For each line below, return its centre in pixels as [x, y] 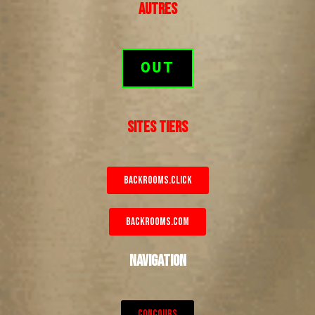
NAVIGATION [157, 261]
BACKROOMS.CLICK [157, 181]
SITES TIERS [157, 128]
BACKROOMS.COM [157, 222]
